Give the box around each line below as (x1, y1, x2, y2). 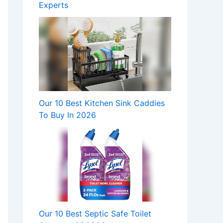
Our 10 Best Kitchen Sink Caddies (39, 98, 165, 109)
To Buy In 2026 (39, 110, 96, 120)
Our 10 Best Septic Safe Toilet (39, 209, 151, 219)
